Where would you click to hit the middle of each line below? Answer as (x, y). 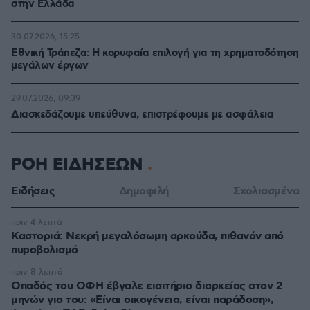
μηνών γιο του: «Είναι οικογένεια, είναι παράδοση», (142, 300)
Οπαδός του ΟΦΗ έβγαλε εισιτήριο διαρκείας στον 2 (146, 286)
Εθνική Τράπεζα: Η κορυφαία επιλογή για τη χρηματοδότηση (155, 53)
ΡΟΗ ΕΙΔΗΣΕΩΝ (79, 164)
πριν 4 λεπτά (37, 222)
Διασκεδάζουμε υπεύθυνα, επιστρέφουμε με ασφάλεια (142, 115)
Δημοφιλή (144, 191)
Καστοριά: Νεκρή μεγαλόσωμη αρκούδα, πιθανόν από (147, 236)
